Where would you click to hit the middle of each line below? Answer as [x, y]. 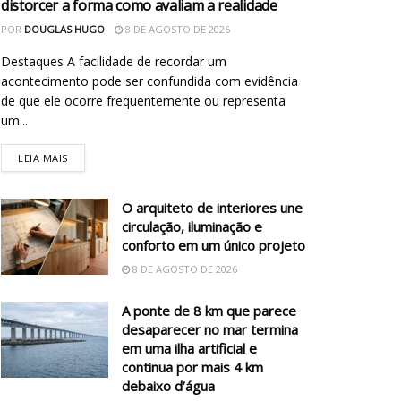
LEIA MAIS [43, 158]
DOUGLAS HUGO [64, 29]
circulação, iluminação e [192, 226]
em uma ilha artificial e [189, 348]
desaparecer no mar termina [210, 329]
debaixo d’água [168, 385]
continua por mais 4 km [192, 367]
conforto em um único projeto [213, 245]
